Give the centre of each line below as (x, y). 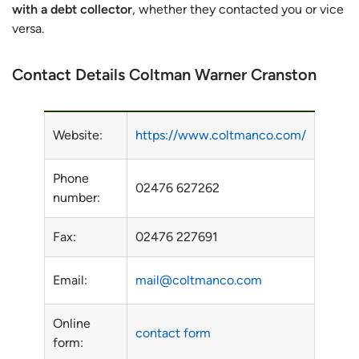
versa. (28, 28)
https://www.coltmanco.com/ (221, 135)
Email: (70, 280)
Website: (78, 135)
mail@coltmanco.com (199, 280)
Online (72, 323)
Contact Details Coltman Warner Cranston (166, 74)
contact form (173, 333)
